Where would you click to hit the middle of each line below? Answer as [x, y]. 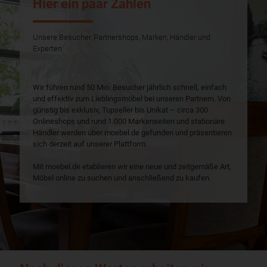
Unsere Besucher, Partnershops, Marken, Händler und [122, 38]
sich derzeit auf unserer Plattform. [90, 144]
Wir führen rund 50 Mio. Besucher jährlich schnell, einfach [130, 88]
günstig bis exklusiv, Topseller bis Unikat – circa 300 [121, 110]
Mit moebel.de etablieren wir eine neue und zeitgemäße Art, [132, 167]
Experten [48, 49]
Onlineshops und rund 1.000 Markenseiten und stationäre [129, 122]
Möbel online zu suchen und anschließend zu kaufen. [122, 178]
